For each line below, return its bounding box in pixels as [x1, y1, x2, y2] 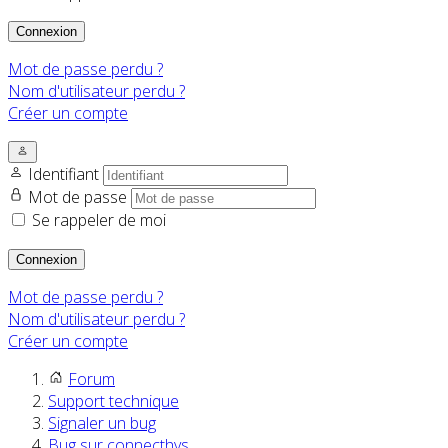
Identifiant [28, 163, 103, 186]
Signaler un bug [48, 412, 156, 435]
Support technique [48, 390, 179, 413]
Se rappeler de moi [32, 209, 166, 232]
